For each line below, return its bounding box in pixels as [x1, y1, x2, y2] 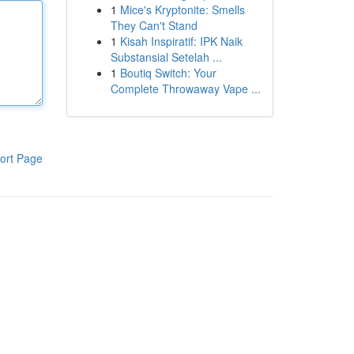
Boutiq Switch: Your [119, 65, 217, 81]
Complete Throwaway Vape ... [110, 81, 261, 96]
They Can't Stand [110, 17, 198, 33]
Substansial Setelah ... [110, 49, 222, 65]
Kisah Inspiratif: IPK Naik [119, 33, 243, 49]
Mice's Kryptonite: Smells [119, 2, 245, 17]
